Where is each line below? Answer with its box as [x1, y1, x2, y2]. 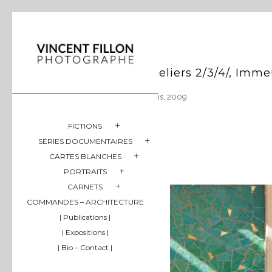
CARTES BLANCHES [49, 151, 121, 161]
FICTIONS [68, 121, 102, 131]
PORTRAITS [63, 166, 107, 176]
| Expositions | [61, 227, 109, 237]
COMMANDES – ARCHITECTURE [26, 197, 144, 206]
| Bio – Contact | [58, 242, 112, 252]
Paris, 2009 [146, 92, 187, 101]
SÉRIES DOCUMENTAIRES [38, 136, 132, 146]
